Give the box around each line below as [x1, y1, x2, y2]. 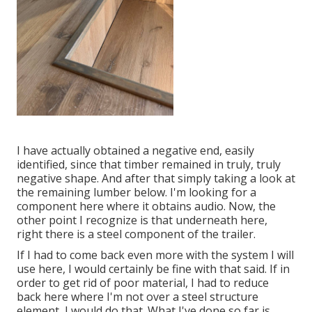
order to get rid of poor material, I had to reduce [17, 275, 269, 291]
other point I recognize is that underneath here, [17, 212, 267, 228]
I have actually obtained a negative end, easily [17, 143, 254, 159]
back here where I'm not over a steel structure [17, 289, 258, 305]
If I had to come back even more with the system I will [17, 247, 294, 263]
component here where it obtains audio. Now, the [17, 198, 276, 214]
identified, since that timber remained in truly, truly [17, 157, 281, 173]
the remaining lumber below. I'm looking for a [17, 185, 256, 201]
